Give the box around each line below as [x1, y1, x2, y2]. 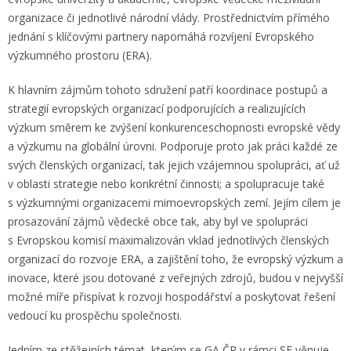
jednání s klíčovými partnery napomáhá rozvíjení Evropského [8, 28, 314, 44]
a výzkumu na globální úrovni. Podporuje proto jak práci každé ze [8, 138, 338, 154]
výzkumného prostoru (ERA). [8, 47, 152, 63]
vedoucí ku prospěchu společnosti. [8, 307, 182, 323]
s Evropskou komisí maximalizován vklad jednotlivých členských [8, 232, 329, 248]
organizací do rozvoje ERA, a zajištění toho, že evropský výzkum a [8, 251, 343, 266]
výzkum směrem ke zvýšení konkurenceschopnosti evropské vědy [8, 119, 340, 135]
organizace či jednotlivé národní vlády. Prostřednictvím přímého [8, 9, 330, 25]
